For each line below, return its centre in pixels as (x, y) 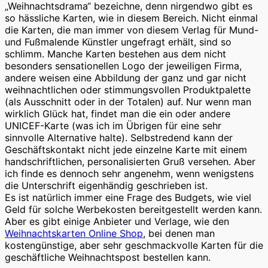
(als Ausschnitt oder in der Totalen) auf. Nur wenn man (128, 102)
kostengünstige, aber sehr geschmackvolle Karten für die (134, 246)
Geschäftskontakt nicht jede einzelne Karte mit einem (126, 150)
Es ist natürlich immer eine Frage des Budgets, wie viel (128, 198)
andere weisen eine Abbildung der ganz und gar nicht (126, 78)
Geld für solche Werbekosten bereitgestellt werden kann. (133, 210)
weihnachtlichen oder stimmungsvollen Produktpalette (128, 90)
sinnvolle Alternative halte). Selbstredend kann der (119, 138)
